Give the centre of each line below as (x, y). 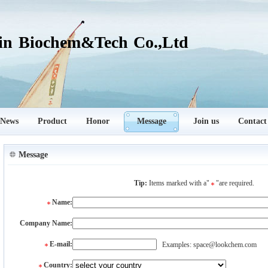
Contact (252, 121)
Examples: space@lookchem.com (206, 245)
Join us (206, 121)
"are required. (234, 183)
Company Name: (46, 223)
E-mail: (61, 244)
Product (52, 121)
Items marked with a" (179, 183)
